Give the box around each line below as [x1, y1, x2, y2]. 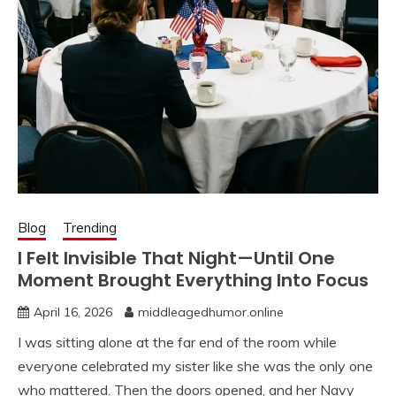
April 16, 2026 [34, 304, 112, 321]
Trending [63, 219, 117, 237]
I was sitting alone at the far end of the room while [18, 333, 337, 352]
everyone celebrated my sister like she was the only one [18, 357, 373, 376]
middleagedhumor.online [138, 304, 284, 321]
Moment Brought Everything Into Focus [18, 268, 369, 293]
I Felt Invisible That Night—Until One [18, 246, 335, 271]
